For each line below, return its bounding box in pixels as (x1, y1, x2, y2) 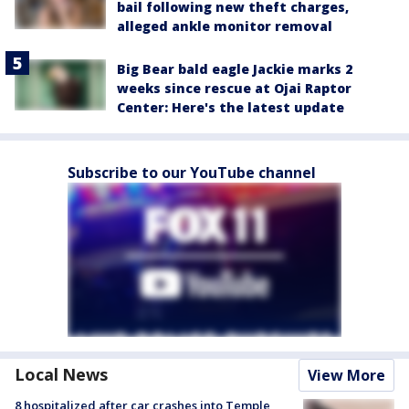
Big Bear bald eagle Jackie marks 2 (117, 60, 352, 79)
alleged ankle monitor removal (117, 17, 332, 36)
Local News (15, 363, 108, 386)
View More (308, 365, 385, 386)
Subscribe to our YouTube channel (68, 163, 316, 184)
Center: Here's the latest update (117, 99, 344, 117)
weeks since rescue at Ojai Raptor (117, 79, 351, 98)
